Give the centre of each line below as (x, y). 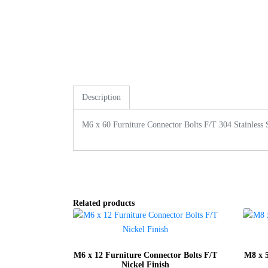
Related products (104, 203)
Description (101, 98)
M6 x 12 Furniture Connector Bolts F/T (146, 255)
